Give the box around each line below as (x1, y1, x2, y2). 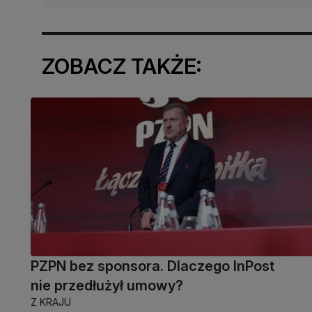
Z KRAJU (31, 296, 71, 309)
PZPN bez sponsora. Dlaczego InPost (31, 258, 274, 275)
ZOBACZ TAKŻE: (42, 53, 201, 79)
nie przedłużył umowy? (31, 277, 183, 295)
